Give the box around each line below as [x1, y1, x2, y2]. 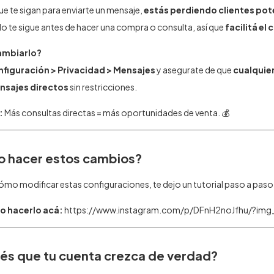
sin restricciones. [68, 81, 137, 92]
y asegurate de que [155, 64, 233, 75]
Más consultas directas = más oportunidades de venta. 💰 [3, 107, 229, 118]
